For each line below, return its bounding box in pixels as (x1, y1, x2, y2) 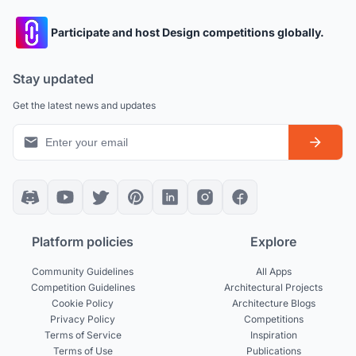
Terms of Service (44, 328, 122, 341)
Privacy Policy (50, 312, 115, 325)
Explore (250, 233, 296, 250)
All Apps (255, 265, 292, 277)
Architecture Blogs (231, 296, 315, 309)
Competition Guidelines (30, 281, 135, 293)
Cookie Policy (52, 296, 114, 309)
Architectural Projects (224, 281, 323, 293)
